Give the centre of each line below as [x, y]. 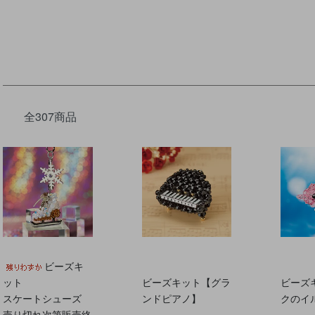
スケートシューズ [42, 298]
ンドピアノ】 [171, 298]
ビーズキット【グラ [186, 282]
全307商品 [50, 116]
